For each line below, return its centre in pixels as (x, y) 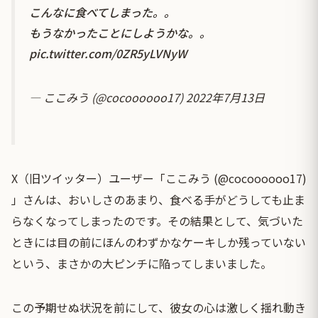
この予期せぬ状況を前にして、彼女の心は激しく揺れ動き (159, 308)
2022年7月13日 (225, 98)
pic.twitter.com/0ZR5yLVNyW (108, 54)
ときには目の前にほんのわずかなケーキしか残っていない (159, 242)
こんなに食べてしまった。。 (102, 12)
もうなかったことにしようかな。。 (120, 33)
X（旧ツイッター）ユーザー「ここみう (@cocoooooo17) (159, 179)
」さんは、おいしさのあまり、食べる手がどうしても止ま (158, 200)
